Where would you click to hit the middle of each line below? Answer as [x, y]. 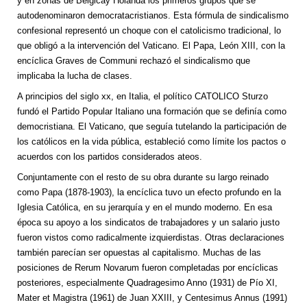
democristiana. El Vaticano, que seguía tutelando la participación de [152, 127]
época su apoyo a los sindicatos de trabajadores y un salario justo [148, 223]
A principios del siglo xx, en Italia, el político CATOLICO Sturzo [143, 97]
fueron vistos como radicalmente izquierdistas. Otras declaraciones [151, 238]
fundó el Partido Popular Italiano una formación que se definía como [152, 112]
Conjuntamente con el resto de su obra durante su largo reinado [143, 177]
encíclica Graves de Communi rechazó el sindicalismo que [134, 61]
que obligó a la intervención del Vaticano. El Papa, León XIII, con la [151, 46]
